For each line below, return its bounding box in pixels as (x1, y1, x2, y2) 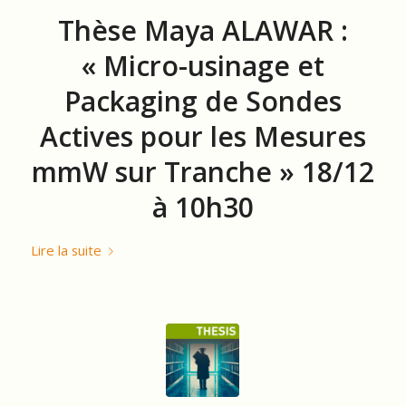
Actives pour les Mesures (39, 117, 366, 155)
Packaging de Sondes (63, 82, 342, 120)
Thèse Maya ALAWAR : (57, 11, 348, 49)
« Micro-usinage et (81, 46, 324, 84)
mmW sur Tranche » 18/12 (31, 152, 374, 190)
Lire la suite (30, 240, 101, 259)
